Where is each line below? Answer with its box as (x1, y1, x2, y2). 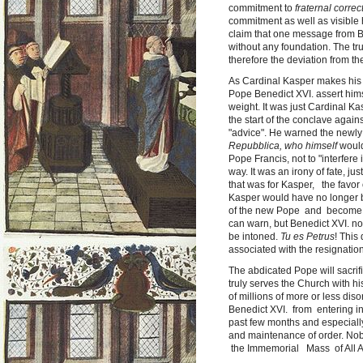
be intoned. (228, 230, 280, 242)
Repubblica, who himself (228, 139, 337, 152)
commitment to (228, 2, 295, 14)
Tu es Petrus (280, 230, 335, 242)
